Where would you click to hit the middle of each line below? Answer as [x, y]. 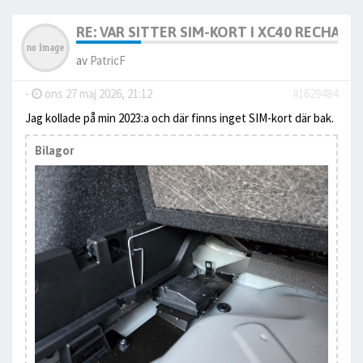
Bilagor [54, 151]
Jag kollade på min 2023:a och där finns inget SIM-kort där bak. [179, 118]
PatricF [108, 61]
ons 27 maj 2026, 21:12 [97, 94]
